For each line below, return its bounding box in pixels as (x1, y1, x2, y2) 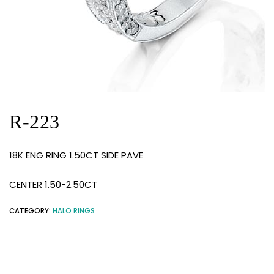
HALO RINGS (53, 206, 95, 217)
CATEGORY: (9, 206, 53, 217)
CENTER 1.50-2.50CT (9, 177, 97, 191)
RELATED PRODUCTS (67, 246, 207, 266)
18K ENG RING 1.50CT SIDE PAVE (9, 149, 143, 162)
